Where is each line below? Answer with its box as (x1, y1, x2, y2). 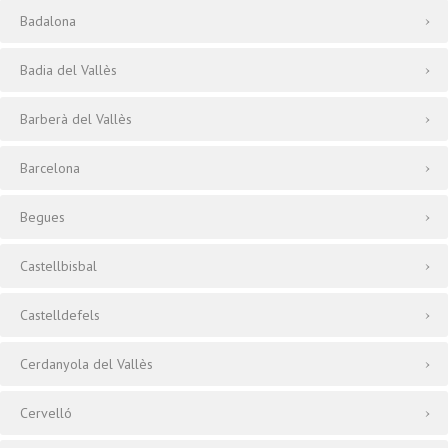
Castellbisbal (20, 257, 97, 275)
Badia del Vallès (20, 61, 117, 79)
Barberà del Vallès (20, 110, 132, 128)
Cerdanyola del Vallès (20, 355, 153, 373)
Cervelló (20, 404, 72, 422)
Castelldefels (20, 306, 100, 324)
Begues (20, 208, 65, 226)
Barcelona (20, 159, 80, 177)
